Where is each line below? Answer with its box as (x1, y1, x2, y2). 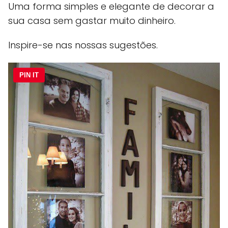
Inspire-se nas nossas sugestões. (8, 39, 158, 52)
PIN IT (19, 71, 39, 79)
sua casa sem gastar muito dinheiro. (8, 14, 176, 27)
